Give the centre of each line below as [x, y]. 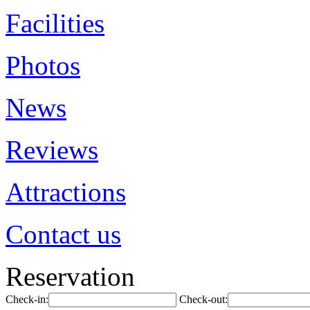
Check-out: [203, 299]
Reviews [52, 150]
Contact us [63, 234]
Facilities [55, 23]
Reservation [70, 276]
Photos [43, 65]
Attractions [66, 192]
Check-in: [27, 299]
